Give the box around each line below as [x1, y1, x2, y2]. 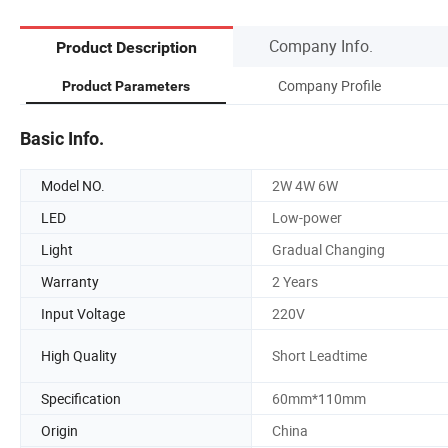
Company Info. [269, 34, 373, 57]
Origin [41, 420, 78, 440]
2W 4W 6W [272, 175, 338, 195]
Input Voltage [41, 303, 125, 323]
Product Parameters [62, 77, 190, 94]
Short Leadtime [272, 346, 367, 366]
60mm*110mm [272, 388, 366, 408]
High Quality [41, 346, 117, 366]
